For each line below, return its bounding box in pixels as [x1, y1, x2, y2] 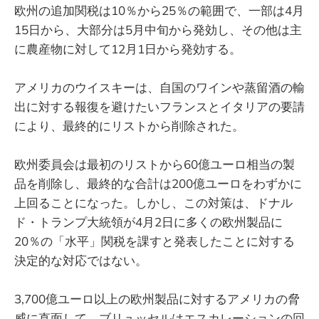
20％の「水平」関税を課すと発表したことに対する [14, 233, 295, 249]
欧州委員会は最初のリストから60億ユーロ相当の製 [14, 156, 295, 172]
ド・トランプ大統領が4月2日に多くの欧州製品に [14, 214, 283, 229]
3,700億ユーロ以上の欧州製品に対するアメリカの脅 [14, 291, 300, 306]
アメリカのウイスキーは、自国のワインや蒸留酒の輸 [14, 79, 305, 95]
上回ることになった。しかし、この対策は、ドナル [14, 194, 293, 210]
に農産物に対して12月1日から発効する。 [14, 41, 241, 56]
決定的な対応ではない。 [14, 252, 147, 268]
